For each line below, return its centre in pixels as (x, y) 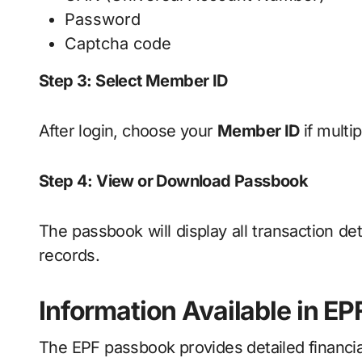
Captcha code (118, 44)
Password (103, 19)
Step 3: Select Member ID (133, 81)
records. (69, 255)
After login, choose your (128, 131)
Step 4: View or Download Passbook (174, 181)
